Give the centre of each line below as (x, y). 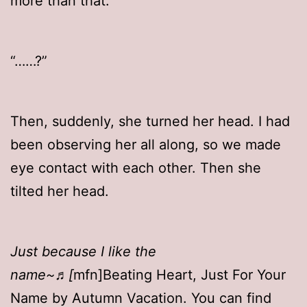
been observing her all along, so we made (146, 145)
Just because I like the (83, 252)
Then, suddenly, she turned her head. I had (150, 122)
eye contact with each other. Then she (136, 168)
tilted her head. (60, 192)
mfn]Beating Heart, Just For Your (180, 275)
